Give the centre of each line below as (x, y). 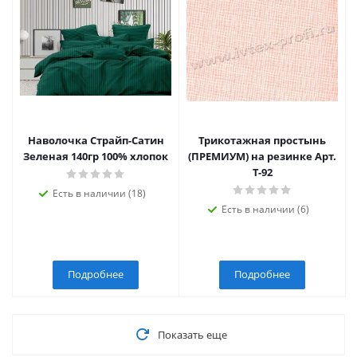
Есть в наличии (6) (265, 209)
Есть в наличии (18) (99, 193)
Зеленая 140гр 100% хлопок (96, 156)
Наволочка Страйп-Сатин (96, 140)
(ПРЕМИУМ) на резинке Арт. (262, 156)
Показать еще (192, 335)
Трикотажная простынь (262, 140)
